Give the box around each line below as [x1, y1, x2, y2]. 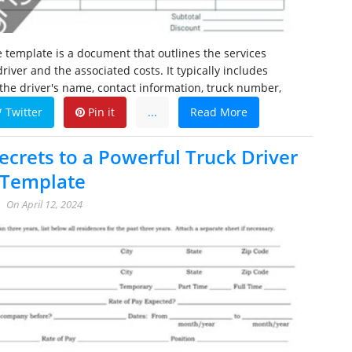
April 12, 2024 [22, 197, 82, 212]
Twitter [2, 104, 42, 120]
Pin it [85, 104, 115, 120]
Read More [190, 104, 247, 120]
